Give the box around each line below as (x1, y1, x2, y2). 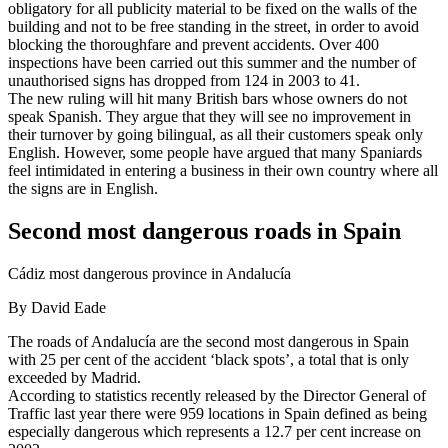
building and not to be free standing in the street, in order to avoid (8, 17, 419, 35)
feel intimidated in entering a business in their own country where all (8, 161, 438, 179)
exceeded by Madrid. (8, 368, 141, 386)
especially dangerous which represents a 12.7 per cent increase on (8, 422, 421, 440)
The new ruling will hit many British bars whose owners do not (8, 89, 407, 107)
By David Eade (8, 298, 106, 316)
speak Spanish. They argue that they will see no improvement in (8, 107, 411, 125)
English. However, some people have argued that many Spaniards (8, 143, 422, 161)
